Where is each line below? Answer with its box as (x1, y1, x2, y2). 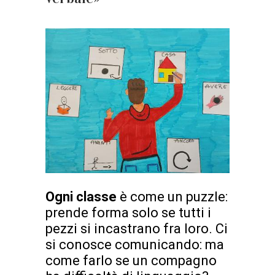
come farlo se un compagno (45, 253, 217, 269)
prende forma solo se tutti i (45, 205, 211, 221)
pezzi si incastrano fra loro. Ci (45, 221, 228, 237)
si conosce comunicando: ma (45, 237, 224, 253)
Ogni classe (45, 189, 120, 205)
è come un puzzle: (120, 189, 228, 205)
